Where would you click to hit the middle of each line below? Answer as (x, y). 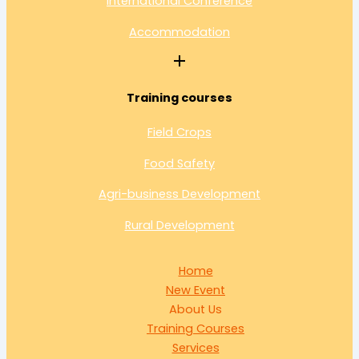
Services (196, 347)
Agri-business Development (179, 194)
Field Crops (179, 132)
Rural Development (179, 225)
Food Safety (179, 163)
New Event (196, 290)
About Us (196, 309)
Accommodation (179, 32)
